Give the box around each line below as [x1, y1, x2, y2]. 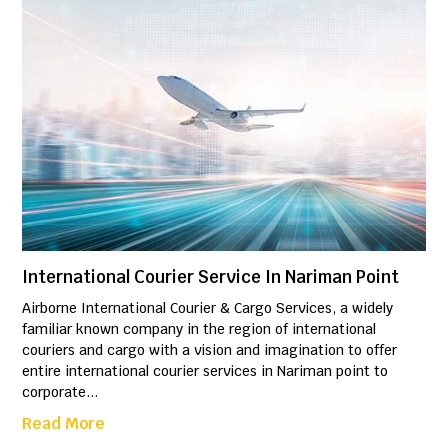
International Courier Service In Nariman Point [22, 266, 400, 289]
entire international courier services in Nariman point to [22, 362, 389, 381]
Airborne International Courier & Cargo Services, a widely [22, 299, 394, 318]
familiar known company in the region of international [22, 320, 377, 339]
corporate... [22, 383, 99, 402]
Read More [22, 413, 106, 435]
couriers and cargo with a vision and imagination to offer [22, 341, 398, 360]
